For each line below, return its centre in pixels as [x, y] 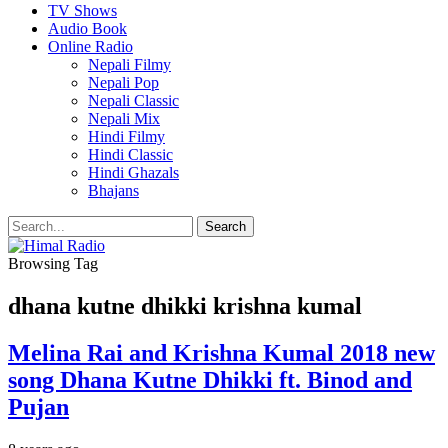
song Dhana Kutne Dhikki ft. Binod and [210, 379]
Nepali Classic [133, 100]
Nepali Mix [124, 118]
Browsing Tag [53, 263]
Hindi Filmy [126, 136]
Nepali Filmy [129, 64]
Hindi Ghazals [133, 172]
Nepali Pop [123, 82]
